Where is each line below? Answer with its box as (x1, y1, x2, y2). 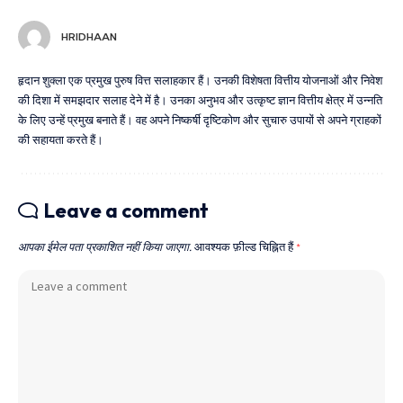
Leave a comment (44, 197, 209, 223)
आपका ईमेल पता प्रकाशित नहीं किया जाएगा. (18, 239, 192, 254)
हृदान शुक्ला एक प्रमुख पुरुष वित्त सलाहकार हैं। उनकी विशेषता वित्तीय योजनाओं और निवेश (18, 72, 382, 88)
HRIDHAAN (61, 30, 117, 43)
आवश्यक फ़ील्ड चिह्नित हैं (194, 239, 296, 254)
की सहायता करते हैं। (18, 131, 103, 148)
